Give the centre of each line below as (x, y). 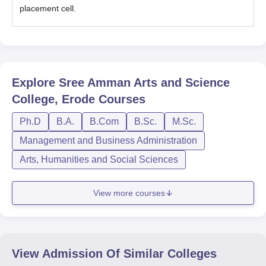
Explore (35, 83)
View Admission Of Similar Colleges (114, 254)
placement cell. (48, 8)
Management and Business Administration (108, 140)
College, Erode (53, 99)
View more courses (129, 193)
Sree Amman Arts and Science (144, 83)
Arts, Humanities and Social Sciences (99, 159)
